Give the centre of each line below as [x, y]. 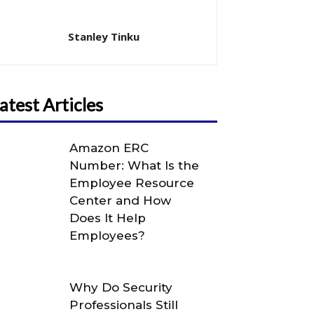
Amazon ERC [109, 148]
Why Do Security [121, 287]
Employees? [108, 236]
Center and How [121, 201]
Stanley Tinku [104, 36]
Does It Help [108, 218]
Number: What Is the [135, 166]
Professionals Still [124, 305]
